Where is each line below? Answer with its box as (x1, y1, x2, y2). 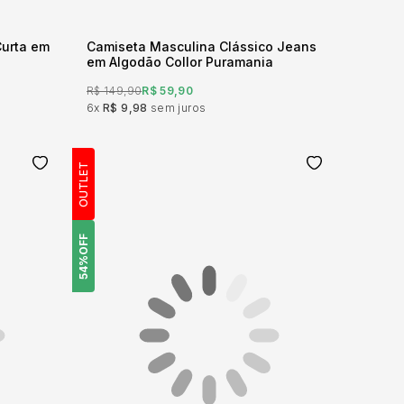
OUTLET (77, 161, 90, 207)
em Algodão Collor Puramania (87, 54, 273, 69)
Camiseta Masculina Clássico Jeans (87, 39, 317, 54)
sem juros (150, 101, 207, 115)
